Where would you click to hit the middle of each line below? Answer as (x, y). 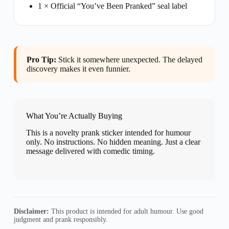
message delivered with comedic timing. (90, 151)
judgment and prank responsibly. (61, 219)
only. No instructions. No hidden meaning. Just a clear (113, 142)
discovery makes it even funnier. (78, 68)
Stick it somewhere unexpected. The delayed (129, 59)
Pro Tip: (41, 59)
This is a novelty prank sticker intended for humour (108, 132)
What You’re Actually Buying (74, 116)
